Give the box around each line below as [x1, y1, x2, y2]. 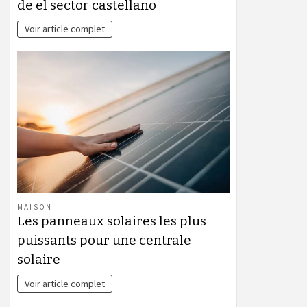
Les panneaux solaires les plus [17, 212, 206, 229]
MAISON [17, 201, 53, 212]
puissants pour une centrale [17, 232, 191, 248]
